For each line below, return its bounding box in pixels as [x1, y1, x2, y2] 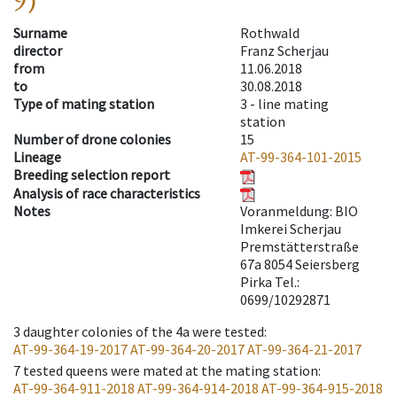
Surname [13, 24, 67, 43]
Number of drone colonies [13, 130, 171, 149]
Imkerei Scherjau [240, 220, 341, 238]
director [13, 42, 62, 60]
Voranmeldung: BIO [240, 202, 358, 221]
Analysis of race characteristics [13, 183, 200, 202]
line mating [258, 95, 329, 113]
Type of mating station [13, 95, 154, 113]
